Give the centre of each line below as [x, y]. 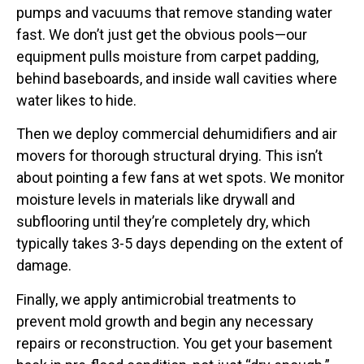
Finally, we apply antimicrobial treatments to [156, 299]
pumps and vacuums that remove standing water [174, 12]
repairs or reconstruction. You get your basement [174, 343]
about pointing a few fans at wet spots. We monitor [180, 178]
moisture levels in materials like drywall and [156, 200]
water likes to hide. [76, 100]
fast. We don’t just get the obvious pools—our [162, 34]
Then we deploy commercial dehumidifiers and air [177, 134]
